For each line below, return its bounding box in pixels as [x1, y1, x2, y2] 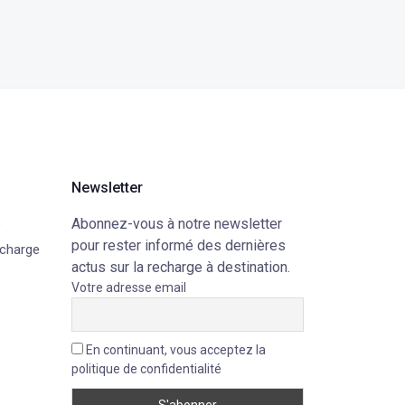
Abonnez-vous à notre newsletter [71, 215, 282, 232]
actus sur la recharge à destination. [71, 259, 290, 276]
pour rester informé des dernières [71, 237, 286, 254]
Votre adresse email [71, 280, 186, 295]
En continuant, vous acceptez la [82, 343, 266, 357]
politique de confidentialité [71, 362, 221, 376]
